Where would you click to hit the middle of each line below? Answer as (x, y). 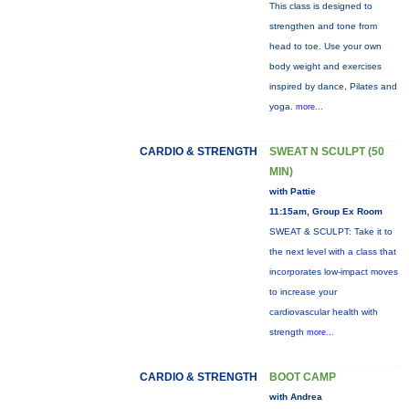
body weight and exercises (325, 66)
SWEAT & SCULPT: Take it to (330, 231)
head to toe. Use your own (325, 46)
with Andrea (295, 397)
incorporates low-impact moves (333, 272)
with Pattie (292, 191)
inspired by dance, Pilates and (333, 86)
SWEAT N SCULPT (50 (326, 152)
